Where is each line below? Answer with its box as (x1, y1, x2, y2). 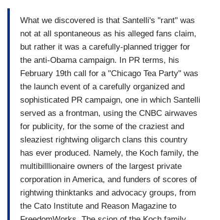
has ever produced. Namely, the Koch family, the (20, 148, 198, 158)
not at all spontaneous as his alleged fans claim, (20, 28, 196, 38)
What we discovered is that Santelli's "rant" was (20, 15, 195, 25)
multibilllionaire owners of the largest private (20, 161, 182, 171)
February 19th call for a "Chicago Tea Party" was (20, 68, 198, 78)
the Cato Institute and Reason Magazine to (20, 201, 176, 211)
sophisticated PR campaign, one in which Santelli (20, 95, 200, 105)
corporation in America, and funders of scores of (20, 174, 197, 184)
